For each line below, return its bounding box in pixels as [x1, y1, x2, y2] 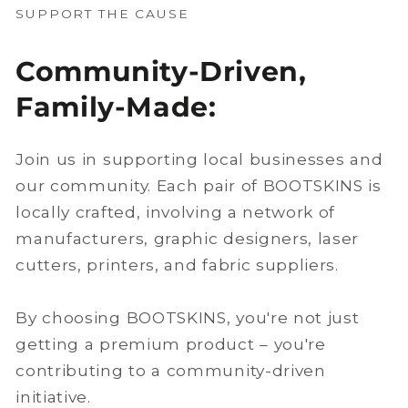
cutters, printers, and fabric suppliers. [15, 255, 339, 275]
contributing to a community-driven [15, 361, 326, 381]
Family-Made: [15, 90, 217, 125]
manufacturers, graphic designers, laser [15, 229, 360, 249]
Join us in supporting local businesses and [15, 149, 383, 169]
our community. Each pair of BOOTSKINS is [15, 176, 382, 196]
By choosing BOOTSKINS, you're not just [15, 308, 360, 328]
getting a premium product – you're [15, 334, 326, 354]
